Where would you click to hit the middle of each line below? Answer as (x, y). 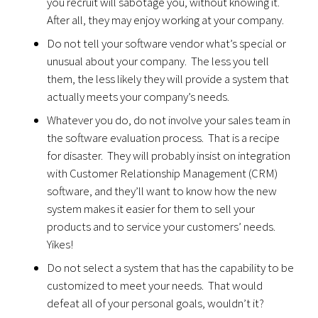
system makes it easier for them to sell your (151, 209)
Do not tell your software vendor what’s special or (167, 43)
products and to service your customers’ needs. (163, 226)
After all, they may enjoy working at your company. (166, 20)
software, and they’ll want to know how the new (162, 191)
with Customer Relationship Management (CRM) (163, 173)
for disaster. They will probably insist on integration (169, 155)
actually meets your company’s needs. (138, 97)
